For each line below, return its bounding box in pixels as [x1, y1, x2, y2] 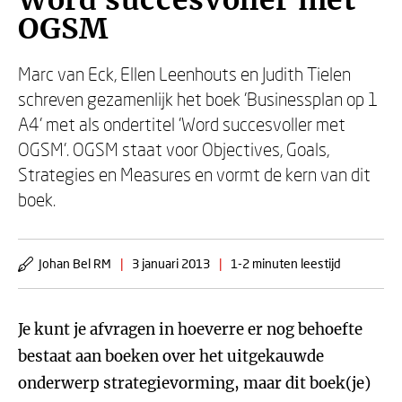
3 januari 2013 [132, 256, 210, 271]
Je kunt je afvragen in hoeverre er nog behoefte [18, 319, 363, 339]
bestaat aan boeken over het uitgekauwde [18, 346, 324, 366]
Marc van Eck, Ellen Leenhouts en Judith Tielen [18, 63, 351, 84]
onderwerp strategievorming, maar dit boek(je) [18, 373, 371, 393]
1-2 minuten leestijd [231, 256, 341, 271]
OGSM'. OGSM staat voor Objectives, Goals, [18, 138, 329, 160]
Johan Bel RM [39, 256, 111, 271]
